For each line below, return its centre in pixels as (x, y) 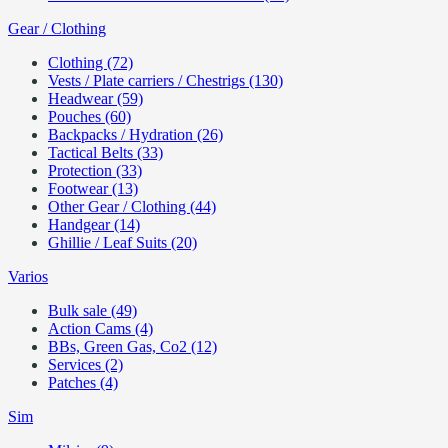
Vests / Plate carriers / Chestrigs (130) (165, 80)
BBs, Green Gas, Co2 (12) (132, 346)
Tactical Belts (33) (105, 152)
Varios (28, 276)
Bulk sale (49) (92, 310)
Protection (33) (95, 170)
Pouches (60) (89, 116)
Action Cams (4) (100, 328)
